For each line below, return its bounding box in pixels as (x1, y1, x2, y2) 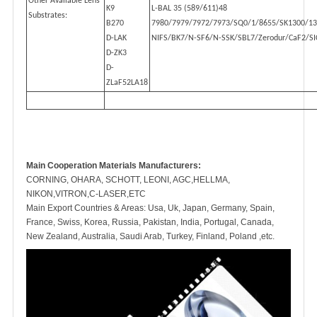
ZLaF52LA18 (106, 79, 148, 87)
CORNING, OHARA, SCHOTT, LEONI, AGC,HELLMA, (26, 175, 230, 185)
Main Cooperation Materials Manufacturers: (26, 161, 201, 171)
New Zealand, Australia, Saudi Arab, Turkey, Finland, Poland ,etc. (26, 231, 275, 241)
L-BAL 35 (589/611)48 (151, 4, 227, 13)
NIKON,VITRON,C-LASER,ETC (26, 189, 146, 199)
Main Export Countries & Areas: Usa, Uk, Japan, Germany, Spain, (26, 203, 275, 213)
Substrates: (28, 11, 67, 20)
